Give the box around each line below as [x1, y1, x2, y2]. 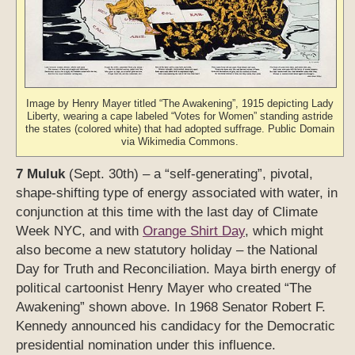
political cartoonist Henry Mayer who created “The [16, 281, 311, 296]
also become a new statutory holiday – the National [16, 242, 318, 258]
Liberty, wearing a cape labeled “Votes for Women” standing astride [26, 110, 333, 123]
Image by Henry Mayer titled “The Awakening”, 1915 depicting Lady [25, 97, 334, 110]
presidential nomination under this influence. [16, 338, 276, 353]
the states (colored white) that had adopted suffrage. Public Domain [25, 123, 334, 136]
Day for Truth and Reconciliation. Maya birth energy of [16, 261, 336, 277]
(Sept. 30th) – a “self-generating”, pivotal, [65, 166, 313, 182]
